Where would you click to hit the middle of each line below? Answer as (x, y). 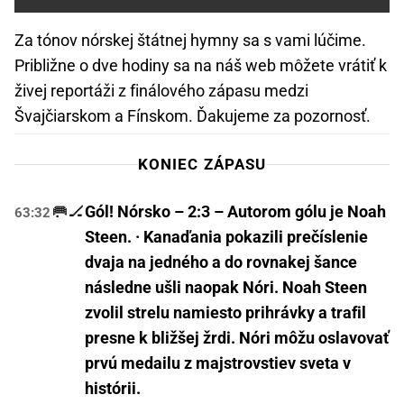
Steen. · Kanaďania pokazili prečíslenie (226, 237)
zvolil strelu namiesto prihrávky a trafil (225, 313)
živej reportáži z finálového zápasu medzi (161, 91)
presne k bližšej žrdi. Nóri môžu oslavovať (237, 338)
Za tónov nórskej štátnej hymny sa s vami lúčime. (190, 41)
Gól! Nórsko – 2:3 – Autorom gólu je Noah (235, 212)
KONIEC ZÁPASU (202, 165)
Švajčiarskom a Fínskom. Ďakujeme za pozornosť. (193, 116)
